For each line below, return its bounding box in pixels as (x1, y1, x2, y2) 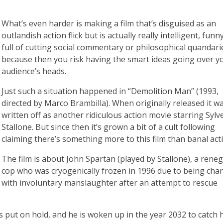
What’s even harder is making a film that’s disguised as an (1, 18, 216, 29)
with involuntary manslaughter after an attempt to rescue (1, 177, 218, 189)
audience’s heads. (1, 66, 68, 77)
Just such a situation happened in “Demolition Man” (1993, (1, 86, 219, 97)
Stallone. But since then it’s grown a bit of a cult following (1, 121, 215, 133)
